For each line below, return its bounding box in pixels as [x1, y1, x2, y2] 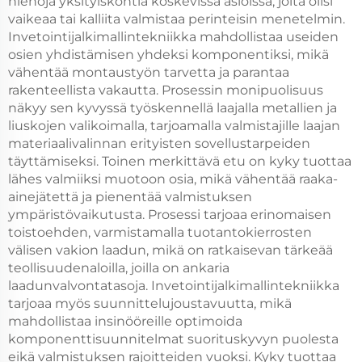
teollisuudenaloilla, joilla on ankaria [8, 260, 229, 276]
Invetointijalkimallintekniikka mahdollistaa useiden [8, 29, 339, 44]
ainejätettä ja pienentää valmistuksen [8, 189, 252, 204]
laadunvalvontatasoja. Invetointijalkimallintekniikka [8, 278, 339, 293]
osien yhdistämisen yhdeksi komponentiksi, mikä [8, 47, 329, 62]
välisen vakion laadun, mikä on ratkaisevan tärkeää [8, 242, 333, 258]
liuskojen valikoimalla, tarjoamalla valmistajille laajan [8, 118, 340, 133]
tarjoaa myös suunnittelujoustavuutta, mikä [8, 296, 292, 311]
